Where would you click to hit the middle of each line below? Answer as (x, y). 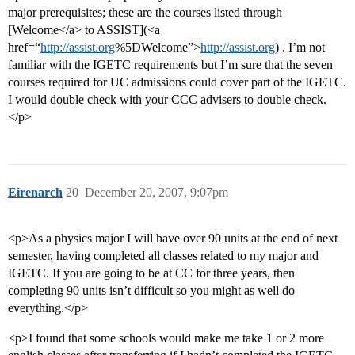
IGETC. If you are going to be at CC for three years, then (151, 273)
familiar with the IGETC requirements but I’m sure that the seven (170, 65)
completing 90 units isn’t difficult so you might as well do (151, 291)
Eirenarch (35, 193)
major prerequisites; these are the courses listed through (145, 13)
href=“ (24, 48)
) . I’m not (300, 48)
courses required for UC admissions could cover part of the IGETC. (177, 82)
